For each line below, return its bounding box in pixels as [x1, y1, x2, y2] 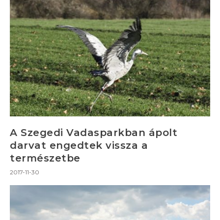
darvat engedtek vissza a [10, 139, 148, 151]
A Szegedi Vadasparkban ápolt [10, 126, 177, 138]
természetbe [10, 152, 81, 164]
